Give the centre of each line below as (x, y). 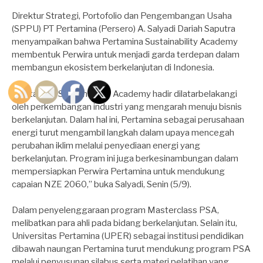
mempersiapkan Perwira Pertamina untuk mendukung (118, 171)
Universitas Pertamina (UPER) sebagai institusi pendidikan (128, 236)
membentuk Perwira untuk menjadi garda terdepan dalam (126, 55)
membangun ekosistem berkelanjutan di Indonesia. (113, 68)
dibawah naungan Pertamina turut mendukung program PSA (131, 249)
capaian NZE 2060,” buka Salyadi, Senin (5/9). (102, 184)
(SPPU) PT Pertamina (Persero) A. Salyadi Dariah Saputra (124, 29)
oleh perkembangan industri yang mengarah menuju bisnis (127, 107)
